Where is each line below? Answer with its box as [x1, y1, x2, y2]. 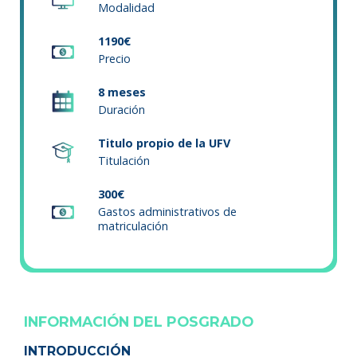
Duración [98, 102, 145, 118]
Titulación [98, 153, 150, 169]
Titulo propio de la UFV [98, 135, 230, 151]
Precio [98, 51, 131, 67]
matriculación [98, 218, 168, 234]
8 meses [98, 84, 146, 100]
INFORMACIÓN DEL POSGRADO [24, 313, 253, 331]
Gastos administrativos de [98, 204, 237, 220]
